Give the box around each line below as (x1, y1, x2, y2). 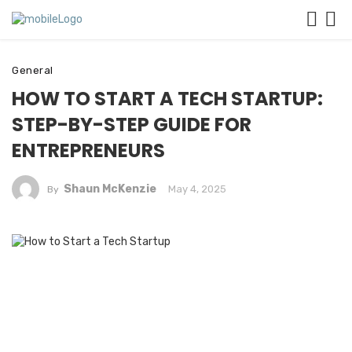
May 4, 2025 (167, 183, 226, 195)
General (12, 64, 53, 76)
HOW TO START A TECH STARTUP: (12, 86, 323, 112)
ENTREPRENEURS (12, 137, 165, 163)
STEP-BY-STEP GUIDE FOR (12, 112, 251, 137)
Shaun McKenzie (63, 182, 156, 196)
